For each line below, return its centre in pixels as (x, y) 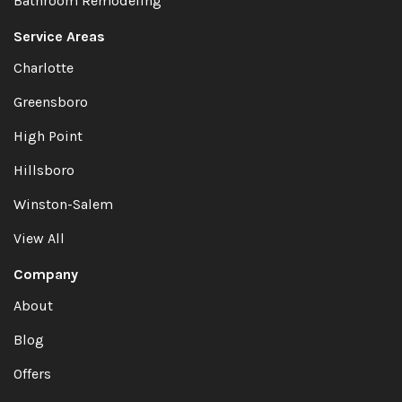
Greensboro (51, 101)
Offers (32, 373)
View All (39, 238)
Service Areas (59, 36)
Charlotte (44, 67)
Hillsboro (44, 170)
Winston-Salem (63, 204)
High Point (48, 135)
